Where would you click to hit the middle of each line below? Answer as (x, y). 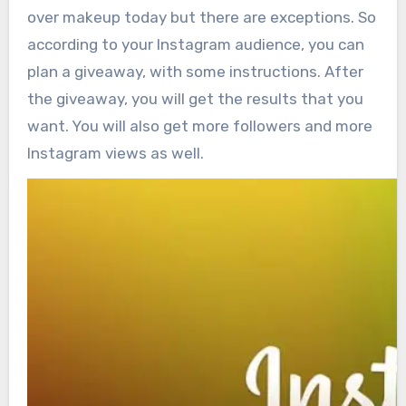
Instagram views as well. (115, 153)
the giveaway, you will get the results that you (195, 99)
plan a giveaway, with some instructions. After (195, 72)
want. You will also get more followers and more (199, 126)
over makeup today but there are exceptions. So (201, 17)
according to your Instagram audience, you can (195, 44)
